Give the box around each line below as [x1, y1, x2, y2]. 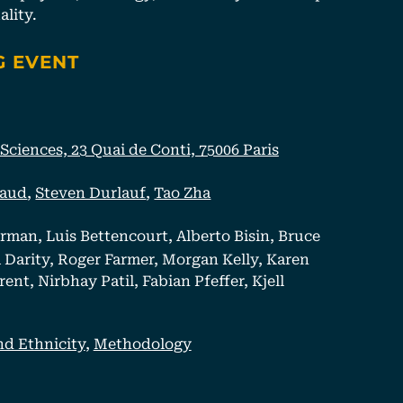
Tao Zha [154, 180, 211, 202]
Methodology [93, 331, 192, 354]
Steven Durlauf [35, 180, 147, 202]
